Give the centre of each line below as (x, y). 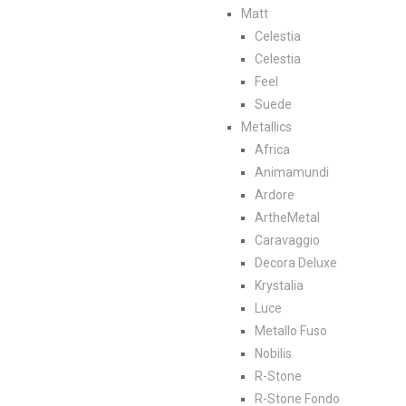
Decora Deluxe (296, 262)
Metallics (266, 126)
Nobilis (273, 353)
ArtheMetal (287, 217)
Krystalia (279, 285)
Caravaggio (287, 240)
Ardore (275, 194)
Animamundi (292, 172)
